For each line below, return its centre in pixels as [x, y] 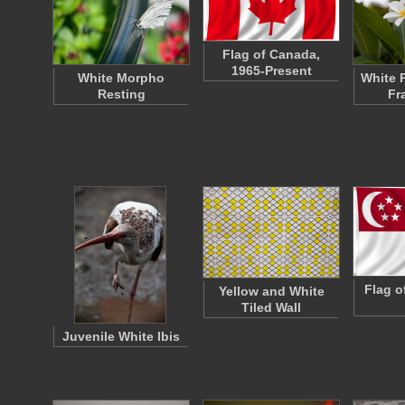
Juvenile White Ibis [121, 336]
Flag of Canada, [271, 54]
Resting [121, 94]
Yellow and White [271, 291]
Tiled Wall [271, 307]
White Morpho [121, 78]
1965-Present [271, 71]
